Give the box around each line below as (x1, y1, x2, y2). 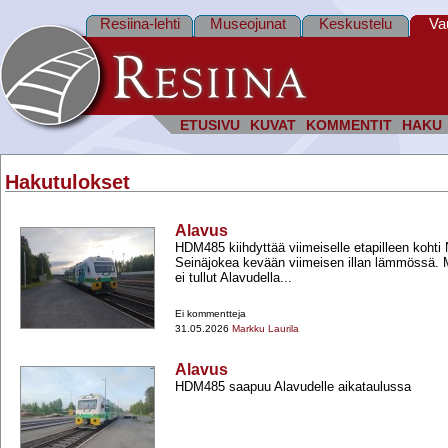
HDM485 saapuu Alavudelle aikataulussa (175, 379, 411, 395)
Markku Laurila (232, 323, 299, 335)
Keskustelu (319, 15, 392, 32)
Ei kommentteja (175, 308, 246, 320)
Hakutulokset (5, 171, 130, 194)
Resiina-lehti (99, 15, 180, 32)
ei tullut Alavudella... (175, 270, 292, 286)
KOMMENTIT (306, 118, 392, 133)
